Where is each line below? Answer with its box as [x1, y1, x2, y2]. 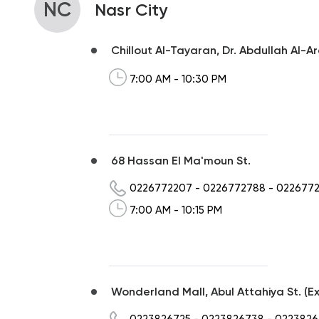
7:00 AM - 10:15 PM [130, 203, 222, 216]
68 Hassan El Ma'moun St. [111, 153, 251, 167]
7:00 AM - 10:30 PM [130, 72, 226, 85]
